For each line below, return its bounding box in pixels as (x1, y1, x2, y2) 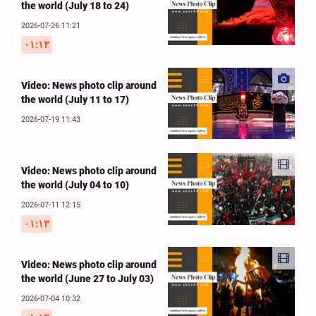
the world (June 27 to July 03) (21, 273, 154, 285)
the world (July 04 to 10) (21, 179, 129, 191)
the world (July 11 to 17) (21, 94, 129, 105)
